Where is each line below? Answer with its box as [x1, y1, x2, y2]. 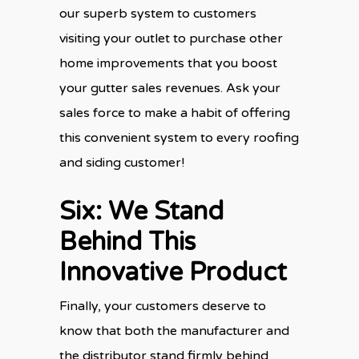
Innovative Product [59, 256, 287, 288]
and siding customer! [59, 154, 184, 171]
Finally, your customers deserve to [59, 297, 266, 314]
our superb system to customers [59, 5, 256, 22]
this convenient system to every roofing [59, 129, 299, 146]
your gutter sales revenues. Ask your [59, 79, 280, 96]
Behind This [59, 226, 196, 257]
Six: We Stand [59, 196, 224, 227]
